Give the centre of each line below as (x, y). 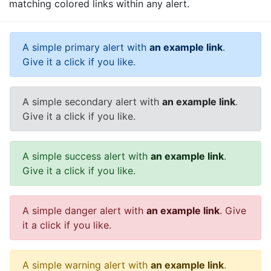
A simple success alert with (87, 156)
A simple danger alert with (84, 211)
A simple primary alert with (86, 47)
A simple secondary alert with (92, 102)
